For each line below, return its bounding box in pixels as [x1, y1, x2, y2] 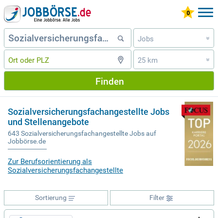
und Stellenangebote [8, 116, 89, 127]
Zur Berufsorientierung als [8, 157, 92, 166]
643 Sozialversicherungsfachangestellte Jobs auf [8, 129, 156, 138]
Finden [95, 74, 124, 87]
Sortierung [35, 194, 67, 202]
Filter [149, 194, 164, 202]
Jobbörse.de [8, 137, 46, 145]
